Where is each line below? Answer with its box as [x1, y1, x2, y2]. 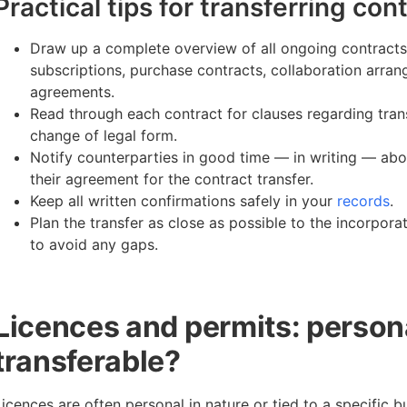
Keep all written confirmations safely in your [29, 192, 337, 211]
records [336, 192, 390, 211]
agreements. [29, 83, 114, 102]
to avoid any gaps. [29, 235, 158, 254]
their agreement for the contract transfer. [29, 170, 313, 189]
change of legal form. [29, 126, 177, 145]
